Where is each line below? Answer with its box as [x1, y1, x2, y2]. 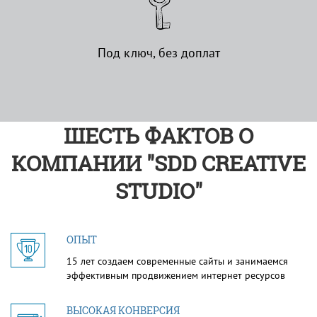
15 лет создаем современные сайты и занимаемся [67, 254, 288, 267]
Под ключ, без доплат [97, 44, 220, 61]
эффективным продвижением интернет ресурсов [67, 268, 285, 282]
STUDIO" [115, 176, 202, 204]
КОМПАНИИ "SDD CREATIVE [11, 149, 306, 177]
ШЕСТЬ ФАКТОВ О [64, 121, 253, 149]
